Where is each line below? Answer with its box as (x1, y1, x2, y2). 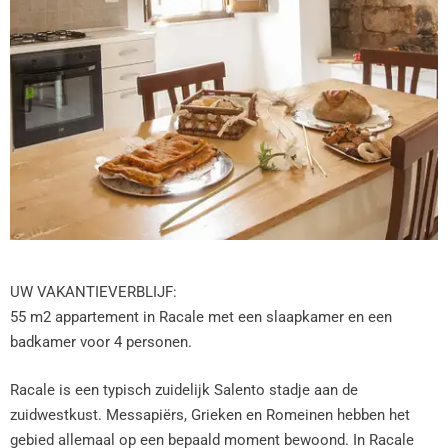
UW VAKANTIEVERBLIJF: (10, 283, 177, 301)
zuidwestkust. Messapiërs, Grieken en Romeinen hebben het (10, 405, 410, 424)
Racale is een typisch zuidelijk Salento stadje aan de (10, 380, 358, 399)
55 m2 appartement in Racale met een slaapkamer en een (10, 308, 392, 326)
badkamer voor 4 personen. (10, 333, 192, 351)
